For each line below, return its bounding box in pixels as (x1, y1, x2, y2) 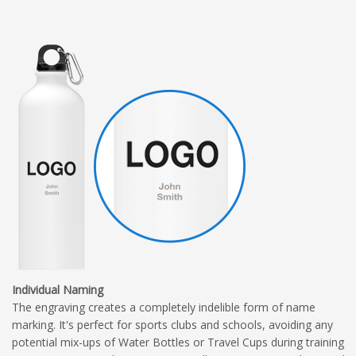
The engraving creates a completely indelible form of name (12, 299, 315, 315)
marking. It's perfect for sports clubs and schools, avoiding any (12, 316, 333, 332)
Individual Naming (12, 281, 103, 297)
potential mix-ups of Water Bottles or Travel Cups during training (12, 334, 344, 350)
